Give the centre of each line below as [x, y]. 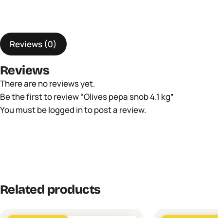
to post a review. [115, 109]
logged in [65, 109]
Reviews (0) [33, 44]
